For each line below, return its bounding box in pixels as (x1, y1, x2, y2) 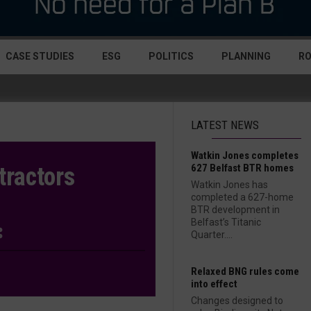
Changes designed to (191, 295, 283, 306)
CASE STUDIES (6, 51, 74, 62)
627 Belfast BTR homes (191, 162, 294, 174)
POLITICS (149, 51, 194, 62)
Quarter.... (191, 229, 233, 240)
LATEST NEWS (191, 118, 259, 132)
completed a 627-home (191, 192, 294, 203)
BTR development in (191, 204, 280, 215)
